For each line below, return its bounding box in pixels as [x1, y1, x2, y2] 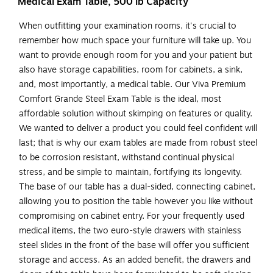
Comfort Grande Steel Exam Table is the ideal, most [19, 93, 221, 106]
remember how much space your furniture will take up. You [19, 34, 251, 48]
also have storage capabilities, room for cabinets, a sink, [19, 63, 243, 77]
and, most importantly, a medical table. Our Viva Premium [19, 78, 246, 91]
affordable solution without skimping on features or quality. [19, 107, 252, 121]
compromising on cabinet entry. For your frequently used [19, 210, 244, 223]
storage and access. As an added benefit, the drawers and [19, 253, 250, 267]
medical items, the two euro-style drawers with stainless [19, 224, 241, 238]
